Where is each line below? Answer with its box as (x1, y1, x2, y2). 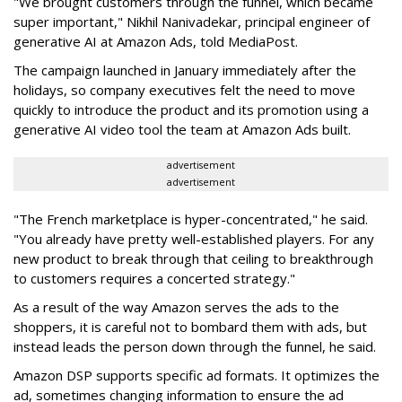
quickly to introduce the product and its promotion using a (13, 100, 369, 119)
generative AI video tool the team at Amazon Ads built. (13, 120, 351, 139)
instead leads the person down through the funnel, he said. (13, 337, 376, 356)
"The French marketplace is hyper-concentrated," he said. (13, 210, 368, 229)
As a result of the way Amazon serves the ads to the (13, 298, 339, 317)
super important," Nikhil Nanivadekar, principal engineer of (13, 13, 370, 31)
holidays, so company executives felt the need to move (13, 81, 355, 100)
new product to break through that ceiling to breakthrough (13, 249, 373, 268)
